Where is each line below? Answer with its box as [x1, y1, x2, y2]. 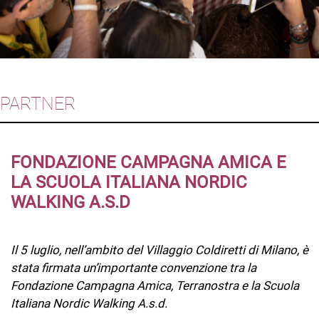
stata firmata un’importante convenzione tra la [11, 261, 256, 275]
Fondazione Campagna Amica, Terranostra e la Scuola [11, 278, 299, 293]
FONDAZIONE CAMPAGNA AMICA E [11, 152, 286, 172]
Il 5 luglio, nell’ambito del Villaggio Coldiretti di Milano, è [11, 243, 308, 257]
